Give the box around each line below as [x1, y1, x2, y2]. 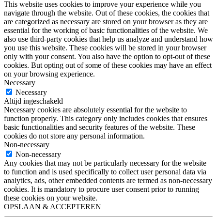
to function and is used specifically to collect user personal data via [4, 167, 206, 176]
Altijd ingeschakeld [4, 96, 63, 105]
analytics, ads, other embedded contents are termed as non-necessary [4, 176, 212, 185]
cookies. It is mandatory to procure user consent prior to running [4, 185, 199, 193]
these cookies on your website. [4, 193, 97, 202]
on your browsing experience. [4, 69, 95, 78]
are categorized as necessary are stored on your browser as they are [4, 17, 208, 26]
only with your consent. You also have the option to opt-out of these [4, 52, 210, 61]
